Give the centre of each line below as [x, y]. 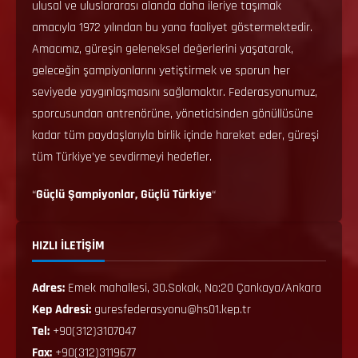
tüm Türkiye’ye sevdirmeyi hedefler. [122, 157]
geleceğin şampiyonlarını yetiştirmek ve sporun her [161, 70]
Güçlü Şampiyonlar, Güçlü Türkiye [124, 194]
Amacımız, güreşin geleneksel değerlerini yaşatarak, [163, 49]
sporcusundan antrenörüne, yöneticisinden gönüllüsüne [173, 113]
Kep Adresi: [62, 309]
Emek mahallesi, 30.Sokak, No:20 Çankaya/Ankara [195, 288]
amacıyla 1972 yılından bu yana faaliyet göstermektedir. [172, 27]
